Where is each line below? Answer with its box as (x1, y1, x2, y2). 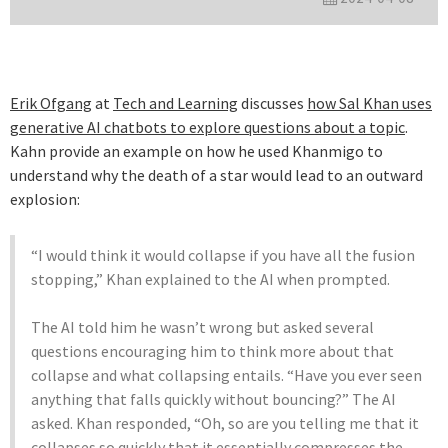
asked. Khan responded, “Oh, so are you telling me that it (31, 412, 419, 433)
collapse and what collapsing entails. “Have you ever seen (31, 364, 422, 385)
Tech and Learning (113, 92, 238, 113)
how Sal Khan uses (307, 92, 432, 113)
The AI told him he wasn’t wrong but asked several (31, 316, 374, 337)
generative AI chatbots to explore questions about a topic (10, 116, 405, 137)
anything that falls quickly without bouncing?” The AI (31, 388, 396, 409)
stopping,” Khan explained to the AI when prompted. (31, 268, 390, 289)
